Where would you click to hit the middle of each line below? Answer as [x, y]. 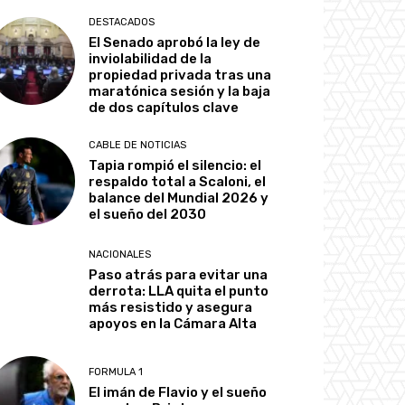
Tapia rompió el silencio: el [175, 166]
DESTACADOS [122, 22]
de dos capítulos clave [164, 108]
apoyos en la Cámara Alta [173, 324]
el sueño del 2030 [148, 215]
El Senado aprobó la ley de [175, 42]
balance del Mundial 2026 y [179, 198]
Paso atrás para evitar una [179, 275]
